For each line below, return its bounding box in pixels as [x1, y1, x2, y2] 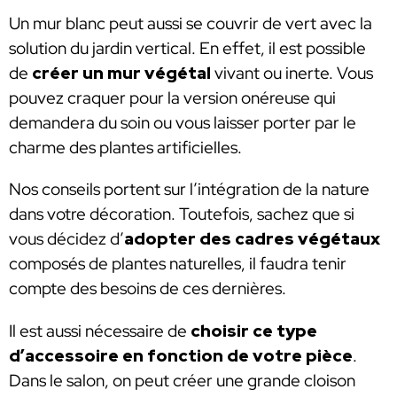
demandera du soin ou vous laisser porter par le [9, 111, 356, 134]
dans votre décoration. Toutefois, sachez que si [9, 203, 354, 226]
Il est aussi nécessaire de [9, 319, 191, 342]
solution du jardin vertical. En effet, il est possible [9, 36, 366, 59]
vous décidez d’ [9, 228, 124, 251]
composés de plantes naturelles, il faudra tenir [9, 253, 346, 276]
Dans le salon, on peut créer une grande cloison [9, 369, 355, 392]
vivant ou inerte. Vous [211, 61, 373, 84]
